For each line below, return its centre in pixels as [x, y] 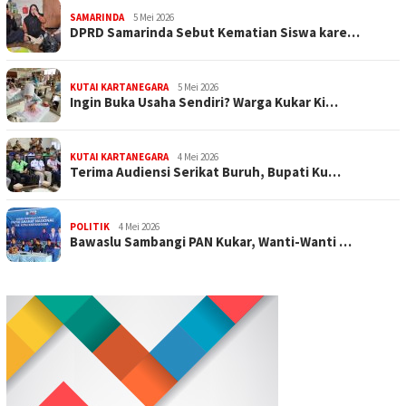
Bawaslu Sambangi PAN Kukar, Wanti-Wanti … [211, 241]
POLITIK [90, 226]
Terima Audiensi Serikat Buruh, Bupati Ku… [205, 171]
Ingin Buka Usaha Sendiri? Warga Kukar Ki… [204, 101]
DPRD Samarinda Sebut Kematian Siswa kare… [215, 32]
